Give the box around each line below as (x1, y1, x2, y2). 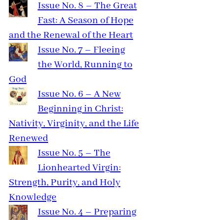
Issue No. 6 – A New (37, 88, 121, 101)
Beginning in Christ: (37, 103, 123, 115)
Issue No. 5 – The (37, 147, 110, 160)
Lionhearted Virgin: (37, 162, 121, 174)
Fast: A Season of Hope (37, 15, 134, 27)
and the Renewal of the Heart (9, 29, 133, 42)
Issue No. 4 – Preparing (37, 206, 137, 219)
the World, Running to (37, 59, 133, 71)
